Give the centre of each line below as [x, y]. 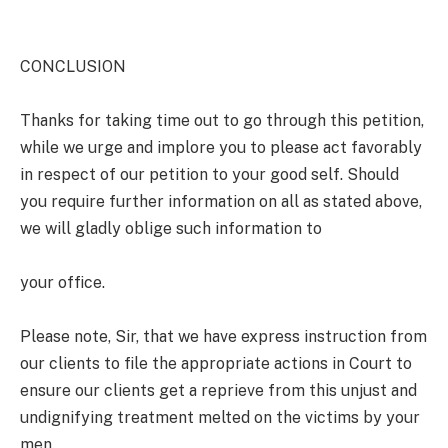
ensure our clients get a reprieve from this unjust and [218, 391]
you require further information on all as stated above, [221, 202]
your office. [62, 283]
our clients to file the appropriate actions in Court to [216, 364]
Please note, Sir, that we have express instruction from [223, 337]
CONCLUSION [73, 67]
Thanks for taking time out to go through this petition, [222, 121]
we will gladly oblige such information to [171, 229]
